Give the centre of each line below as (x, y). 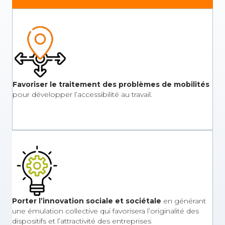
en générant (184, 201)
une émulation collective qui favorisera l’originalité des (105, 211)
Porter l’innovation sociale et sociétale (87, 201)
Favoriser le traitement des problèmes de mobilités (111, 84)
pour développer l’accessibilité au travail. (82, 94)
